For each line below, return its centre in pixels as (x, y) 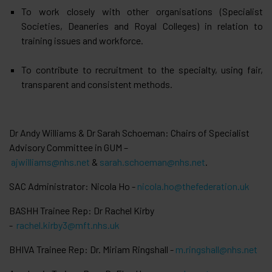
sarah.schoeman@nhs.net (152, 161)
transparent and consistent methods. (97, 84)
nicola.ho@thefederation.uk (193, 186)
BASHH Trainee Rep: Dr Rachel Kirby (82, 210)
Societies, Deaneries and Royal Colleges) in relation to (142, 25)
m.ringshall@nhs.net (216, 249)
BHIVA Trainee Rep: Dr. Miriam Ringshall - (92, 249)
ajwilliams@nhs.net (50, 161)
